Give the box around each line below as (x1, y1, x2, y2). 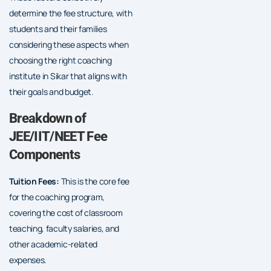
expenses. (9, 253, 47, 266)
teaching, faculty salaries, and (9, 222, 120, 234)
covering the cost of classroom (9, 206, 123, 218)
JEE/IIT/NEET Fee (9, 128, 108, 144)
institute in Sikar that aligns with (9, 70, 127, 82)
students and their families (9, 22, 107, 34)
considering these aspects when (9, 38, 129, 50)
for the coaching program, (9, 191, 105, 203)
